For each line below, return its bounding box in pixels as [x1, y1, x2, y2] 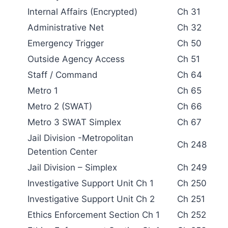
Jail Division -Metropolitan [27, 132, 133, 143]
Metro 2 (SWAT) [27, 101, 92, 111]
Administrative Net [27, 22, 104, 33]
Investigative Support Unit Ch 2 [27, 193, 155, 204]
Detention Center [27, 146, 97, 157]
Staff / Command [27, 69, 98, 80]
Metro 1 [27, 85, 58, 96]
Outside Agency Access [27, 53, 125, 64]
